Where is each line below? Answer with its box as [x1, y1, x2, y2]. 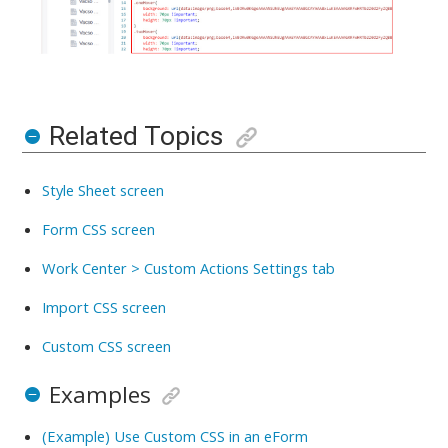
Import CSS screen [42, 296, 167, 317]
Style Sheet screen [42, 179, 165, 200]
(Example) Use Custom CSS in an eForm [42, 425, 309, 446]
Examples [48, 378, 151, 410]
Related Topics [48, 119, 223, 152]
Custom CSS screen [42, 335, 172, 356]
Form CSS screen [42, 218, 156, 239]
